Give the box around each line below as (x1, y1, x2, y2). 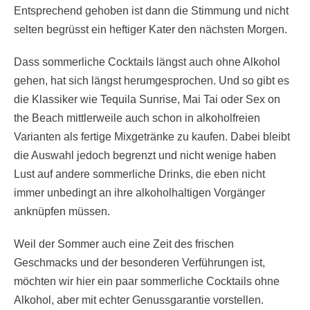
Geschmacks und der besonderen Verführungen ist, (14, 256, 265, 268)
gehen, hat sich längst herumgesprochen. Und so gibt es (14, 74, 289, 86)
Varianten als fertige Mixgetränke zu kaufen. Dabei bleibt (14, 130, 290, 143)
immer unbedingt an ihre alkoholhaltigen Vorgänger (14, 186, 265, 199)
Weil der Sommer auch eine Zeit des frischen (14, 237, 234, 250)
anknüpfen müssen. (14, 205, 110, 217)
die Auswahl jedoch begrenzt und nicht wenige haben (14, 149, 276, 161)
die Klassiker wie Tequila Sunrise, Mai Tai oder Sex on (14, 93, 280, 105)
